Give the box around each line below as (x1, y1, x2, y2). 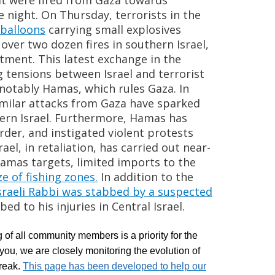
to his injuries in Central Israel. (20, 199, 191, 214)
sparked (154, 96, 200, 110)
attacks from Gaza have (26, 96, 154, 110)
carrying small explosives (45, 22, 181, 37)
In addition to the (98, 169, 193, 184)
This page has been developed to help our (23, 261, 206, 271)
